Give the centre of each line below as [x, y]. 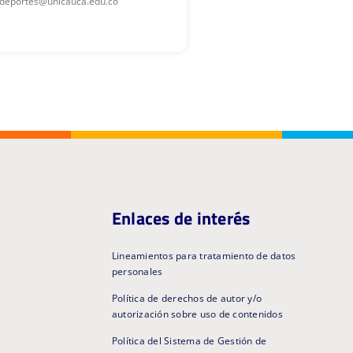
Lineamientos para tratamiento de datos [204, 255]
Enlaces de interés [181, 218]
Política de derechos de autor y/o [187, 298]
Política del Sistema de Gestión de [189, 340]
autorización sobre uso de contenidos [197, 314]
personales [137, 271]
